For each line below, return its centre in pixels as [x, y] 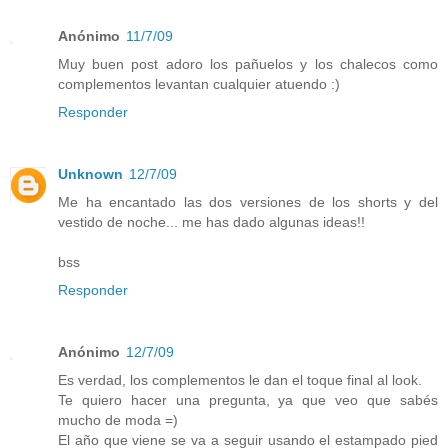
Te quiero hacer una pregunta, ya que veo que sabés [248, 400]
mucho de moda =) [118, 420]
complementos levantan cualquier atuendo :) [199, 84]
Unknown [90, 174]
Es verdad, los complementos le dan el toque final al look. [240, 380]
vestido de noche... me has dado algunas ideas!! [211, 222]
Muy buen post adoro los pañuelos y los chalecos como [248, 64]
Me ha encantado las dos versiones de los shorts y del [248, 202]
